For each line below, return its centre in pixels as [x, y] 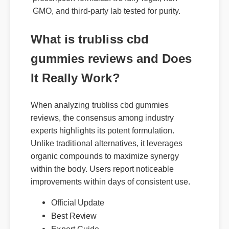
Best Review [73, 210]
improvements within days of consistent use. [110, 176]
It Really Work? [75, 74]
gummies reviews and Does [110, 54]
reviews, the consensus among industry [101, 113]
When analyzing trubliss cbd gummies [99, 100]
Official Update [77, 197]
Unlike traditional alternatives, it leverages [106, 138]
